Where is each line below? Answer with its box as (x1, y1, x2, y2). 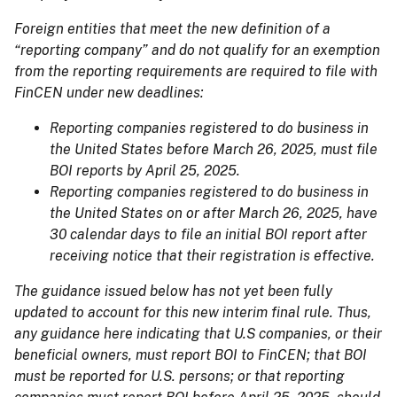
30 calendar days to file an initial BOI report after (50, 225, 367, 243)
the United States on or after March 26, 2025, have (50, 204, 378, 222)
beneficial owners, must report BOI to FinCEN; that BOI (14, 346, 367, 363)
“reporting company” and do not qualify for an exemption (14, 41, 380, 58)
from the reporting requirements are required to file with (14, 62, 378, 80)
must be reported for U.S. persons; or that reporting (14, 367, 345, 385)
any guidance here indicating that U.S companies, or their (14, 324, 382, 342)
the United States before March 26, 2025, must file (50, 140, 378, 158)
